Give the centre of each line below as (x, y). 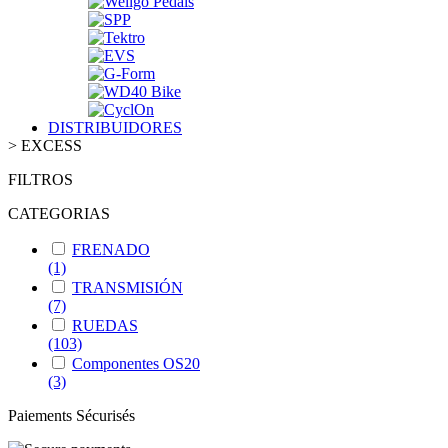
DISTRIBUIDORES (115, 127)
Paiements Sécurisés (71, 415)
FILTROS (40, 179)
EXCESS (49, 145)
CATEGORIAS (59, 213)
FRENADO (111, 249)
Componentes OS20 (136, 363)
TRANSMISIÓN (127, 287)
